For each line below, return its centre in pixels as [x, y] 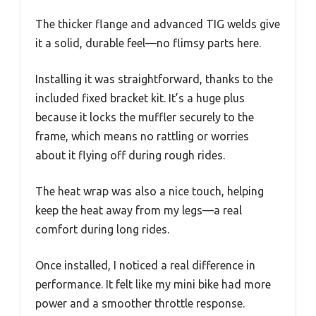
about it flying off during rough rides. [130, 155]
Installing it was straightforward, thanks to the [154, 79]
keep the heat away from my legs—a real [139, 210]
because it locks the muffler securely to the [145, 117]
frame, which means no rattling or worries [142, 136]
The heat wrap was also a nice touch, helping [150, 191]
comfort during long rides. [102, 229]
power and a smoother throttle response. [140, 303]
